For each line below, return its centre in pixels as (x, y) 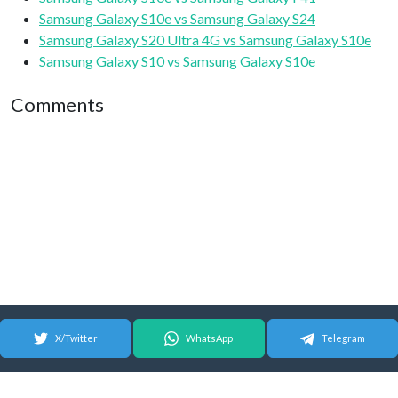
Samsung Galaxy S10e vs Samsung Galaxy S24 (177, 18)
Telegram (343, 338)
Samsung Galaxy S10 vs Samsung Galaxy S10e (177, 61)
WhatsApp (210, 338)
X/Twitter (76, 338)
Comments (57, 105)
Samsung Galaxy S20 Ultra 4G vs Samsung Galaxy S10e (205, 40)
